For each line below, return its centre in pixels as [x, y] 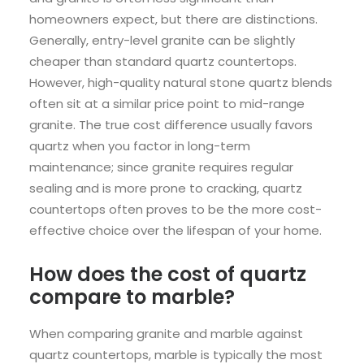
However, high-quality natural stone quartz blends [181, 83]
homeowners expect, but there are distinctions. [173, 19]
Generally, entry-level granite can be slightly [162, 41]
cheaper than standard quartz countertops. [163, 62]
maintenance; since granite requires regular [161, 167]
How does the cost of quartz [168, 275]
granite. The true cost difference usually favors [171, 125]
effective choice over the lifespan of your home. [175, 231]
